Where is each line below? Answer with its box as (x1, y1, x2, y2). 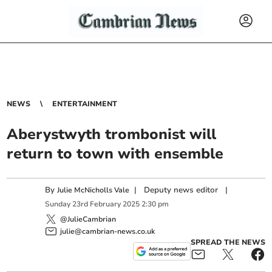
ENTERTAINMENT (52, 99, 118, 109)
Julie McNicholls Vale (57, 185, 130, 195)
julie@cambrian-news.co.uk (60, 226, 155, 236)
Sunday (45, 199, 71, 209)
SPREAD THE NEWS (190, 237, 265, 247)
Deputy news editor (144, 185, 219, 195)
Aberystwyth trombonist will (7, 124, 217, 144)
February (90, 199, 121, 209)
